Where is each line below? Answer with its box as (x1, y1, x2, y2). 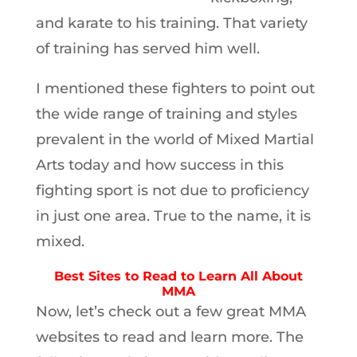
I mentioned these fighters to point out (35, 80, 315, 97)
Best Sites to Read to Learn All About (53, 269, 303, 284)
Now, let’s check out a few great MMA (35, 303, 306, 320)
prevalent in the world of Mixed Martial (35, 131, 314, 148)
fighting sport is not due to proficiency (35, 182, 309, 199)
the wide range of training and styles (35, 105, 297, 123)
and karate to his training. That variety (35, 14, 308, 32)
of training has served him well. (35, 40, 260, 57)
